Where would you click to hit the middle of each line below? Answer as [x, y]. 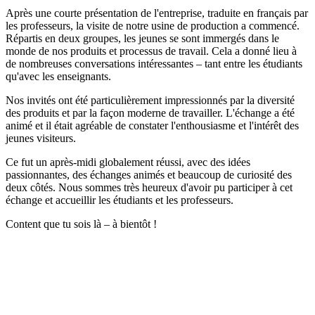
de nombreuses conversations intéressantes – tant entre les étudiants [154, 63]
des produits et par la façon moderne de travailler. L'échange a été [150, 112]
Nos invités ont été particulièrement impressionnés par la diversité [150, 100]
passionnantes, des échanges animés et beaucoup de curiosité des [149, 174]
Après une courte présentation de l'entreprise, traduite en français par [157, 13]
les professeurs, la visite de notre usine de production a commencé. [153, 25]
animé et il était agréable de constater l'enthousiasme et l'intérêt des [152, 125]
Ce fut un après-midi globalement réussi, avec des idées [128, 162]
